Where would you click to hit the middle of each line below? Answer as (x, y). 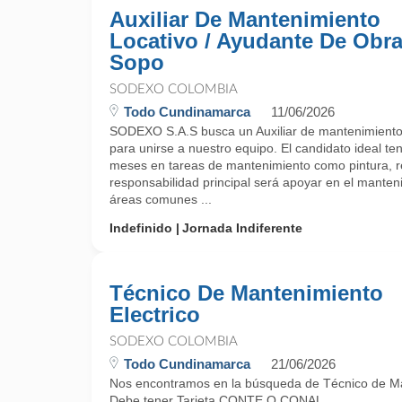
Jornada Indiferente (242, 228)
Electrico (155, 315)
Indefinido (141, 228)
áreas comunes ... (161, 199)
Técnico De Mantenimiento (246, 293)
